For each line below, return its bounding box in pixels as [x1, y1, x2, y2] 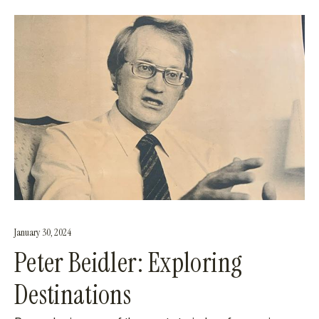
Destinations [14, 277, 132, 313]
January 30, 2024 [14, 226, 71, 239]
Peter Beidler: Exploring [14, 245, 243, 281]
